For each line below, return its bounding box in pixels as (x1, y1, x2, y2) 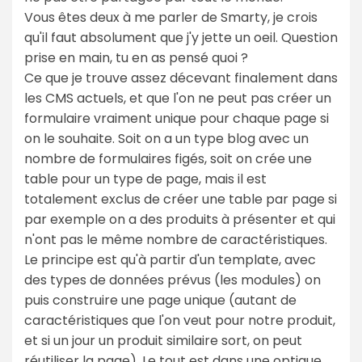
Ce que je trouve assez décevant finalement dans (24, 68, 338, 87)
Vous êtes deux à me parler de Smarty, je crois (24, 7, 318, 27)
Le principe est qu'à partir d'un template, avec (24, 250, 316, 269)
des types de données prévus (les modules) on (24, 270, 321, 289)
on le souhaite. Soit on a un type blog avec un (24, 128, 309, 148)
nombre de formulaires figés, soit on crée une (24, 149, 312, 168)
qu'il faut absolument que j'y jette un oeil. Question (24, 27, 338, 47)
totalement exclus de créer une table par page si (24, 189, 337, 208)
